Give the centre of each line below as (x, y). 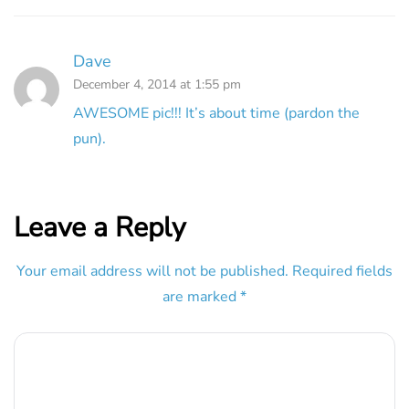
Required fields (342, 271)
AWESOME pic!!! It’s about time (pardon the (216, 113)
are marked (201, 296)
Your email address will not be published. (152, 271)
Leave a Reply (100, 227)
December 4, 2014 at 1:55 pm (157, 84)
